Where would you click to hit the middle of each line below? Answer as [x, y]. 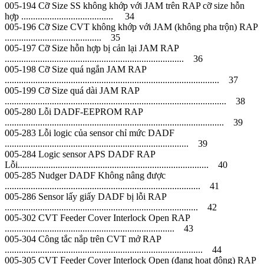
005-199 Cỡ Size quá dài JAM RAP [72, 90]
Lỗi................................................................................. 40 [116, 164]
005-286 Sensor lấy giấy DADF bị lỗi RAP [85, 196]
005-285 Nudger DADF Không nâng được [85, 175]
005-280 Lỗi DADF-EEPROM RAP [74, 111]
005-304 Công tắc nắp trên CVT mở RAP [83, 239]
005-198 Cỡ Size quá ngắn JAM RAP [75, 69]
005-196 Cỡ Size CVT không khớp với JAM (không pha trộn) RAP [131, 27]
